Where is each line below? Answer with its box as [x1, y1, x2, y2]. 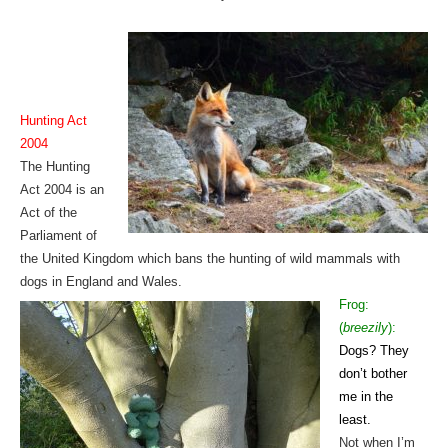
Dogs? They [339, 343, 410, 359]
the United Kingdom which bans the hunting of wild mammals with [19, 251, 400, 267]
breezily [343, 320, 389, 336]
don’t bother [339, 366, 408, 382]
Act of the [19, 205, 77, 221]
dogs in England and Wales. [19, 274, 182, 290]
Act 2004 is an [19, 182, 104, 198]
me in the [339, 389, 394, 405]
